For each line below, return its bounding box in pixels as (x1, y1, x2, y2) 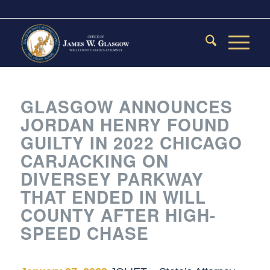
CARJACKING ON (20, 148, 169, 173)
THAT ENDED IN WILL (20, 184, 206, 209)
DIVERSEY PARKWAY (20, 166, 204, 191)
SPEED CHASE (20, 221, 149, 245)
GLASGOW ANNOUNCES (20, 94, 233, 119)
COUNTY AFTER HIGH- (20, 202, 216, 227)
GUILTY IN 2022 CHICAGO (20, 130, 242, 155)
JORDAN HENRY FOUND (20, 112, 230, 137)
